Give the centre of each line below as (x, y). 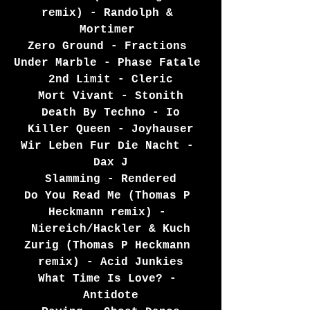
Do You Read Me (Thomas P (111, 196)
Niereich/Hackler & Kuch (111, 229)
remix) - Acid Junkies (111, 263)
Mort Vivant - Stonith (111, 97)
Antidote (111, 296)
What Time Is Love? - (111, 279)
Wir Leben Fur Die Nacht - (111, 146)
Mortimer (111, 30)
